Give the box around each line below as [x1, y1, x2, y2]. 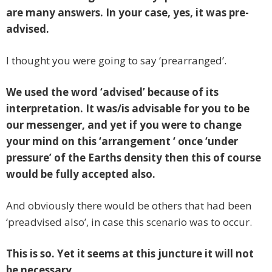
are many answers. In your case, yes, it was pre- [6, 5, 249, 20]
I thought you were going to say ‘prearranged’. [6, 53, 226, 68]
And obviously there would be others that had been [6, 199, 251, 213]
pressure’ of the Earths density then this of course [6, 151, 261, 165]
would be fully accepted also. [6, 167, 155, 182]
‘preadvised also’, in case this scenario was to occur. [6, 215, 252, 229]
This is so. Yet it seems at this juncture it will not [6, 246, 254, 261]
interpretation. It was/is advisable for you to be [6, 101, 250, 116]
